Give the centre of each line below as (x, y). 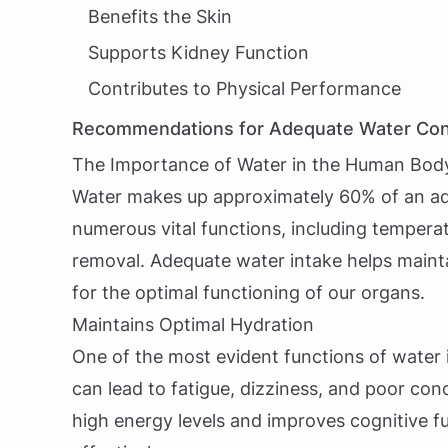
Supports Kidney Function (198, 52)
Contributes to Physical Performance (244, 88)
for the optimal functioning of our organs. (248, 292)
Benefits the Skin (160, 16)
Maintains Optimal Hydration (193, 324)
